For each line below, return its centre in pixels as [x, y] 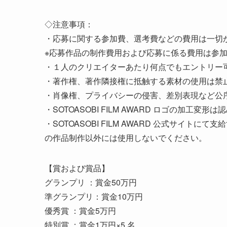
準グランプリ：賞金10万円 [94, 197]
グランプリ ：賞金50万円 [91, 182]
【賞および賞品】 [77, 168]
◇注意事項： [69, 24]
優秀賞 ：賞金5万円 [80, 211]
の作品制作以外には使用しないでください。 [126, 138]
